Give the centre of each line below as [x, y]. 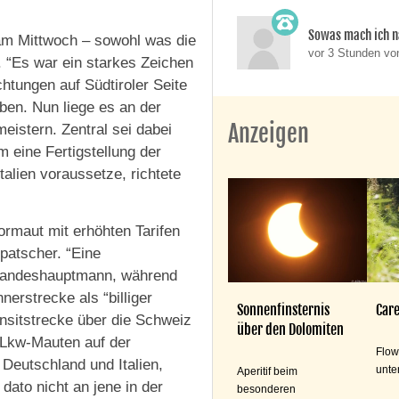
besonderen [267, 389]
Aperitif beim [268, 371]
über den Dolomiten [291, 329]
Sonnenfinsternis [284, 309]
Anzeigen [269, 134]
